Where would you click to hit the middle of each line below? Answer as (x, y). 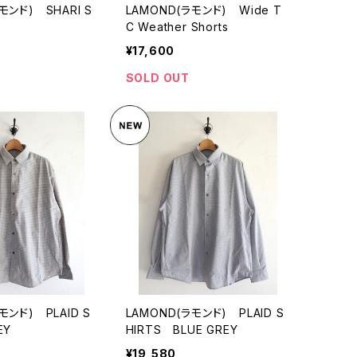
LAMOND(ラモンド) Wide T (204, 10)
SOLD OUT (157, 77)
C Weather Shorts (177, 26)
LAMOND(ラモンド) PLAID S (205, 313)
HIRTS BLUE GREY (182, 330)
